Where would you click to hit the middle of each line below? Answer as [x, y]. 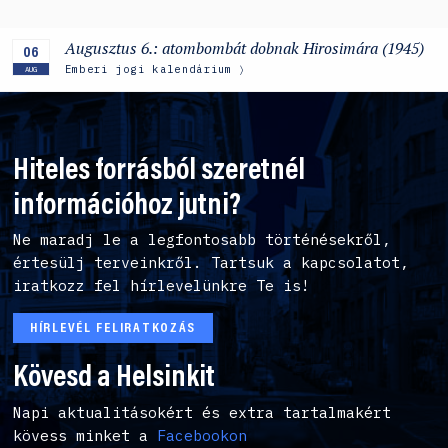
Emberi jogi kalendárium [148, 68]
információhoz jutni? [127, 206]
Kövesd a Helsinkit [114, 379]
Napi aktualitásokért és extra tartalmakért [202, 413]
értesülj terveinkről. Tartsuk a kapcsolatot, [211, 263]
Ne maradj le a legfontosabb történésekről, [202, 240]
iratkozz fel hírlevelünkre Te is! [162, 286]
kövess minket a [85, 436]
